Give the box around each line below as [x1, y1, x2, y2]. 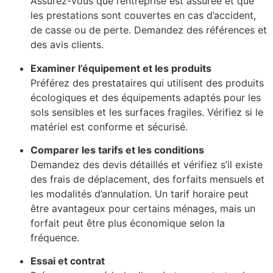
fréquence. [30, 231, 79, 244]
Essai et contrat [30, 255, 105, 268]
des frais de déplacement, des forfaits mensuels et [30, 172, 264, 185]
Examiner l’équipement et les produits [30, 62, 211, 74]
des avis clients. [30, 38, 104, 51]
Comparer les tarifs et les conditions [30, 143, 204, 156]
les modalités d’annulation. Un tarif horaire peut [30, 187, 249, 200]
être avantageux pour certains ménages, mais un [30, 202, 255, 214]
